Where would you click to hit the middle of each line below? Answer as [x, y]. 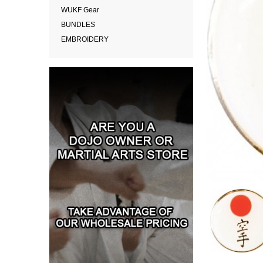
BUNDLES [78, 25]
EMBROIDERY [85, 39]
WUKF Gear [80, 10]
